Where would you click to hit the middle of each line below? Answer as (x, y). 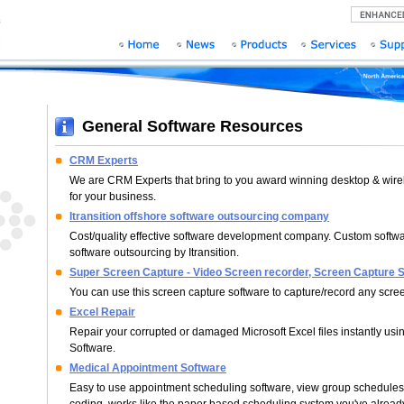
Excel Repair (102, 312)
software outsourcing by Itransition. (154, 252)
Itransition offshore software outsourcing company (199, 216)
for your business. (113, 197)
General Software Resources (193, 126)
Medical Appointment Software (148, 368)
